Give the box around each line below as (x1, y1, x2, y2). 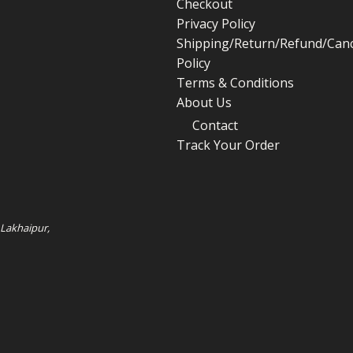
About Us (176, 93, 232, 111)
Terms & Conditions (176, 73, 294, 91)
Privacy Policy (176, 14, 255, 32)
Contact (192, 116, 238, 134)
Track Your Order (176, 136, 280, 154)
